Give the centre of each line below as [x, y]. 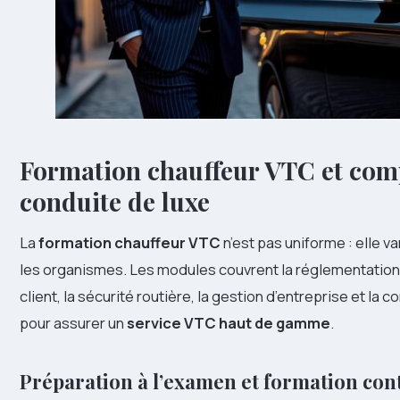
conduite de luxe [115, 202]
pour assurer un [73, 323]
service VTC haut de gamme [229, 323]
